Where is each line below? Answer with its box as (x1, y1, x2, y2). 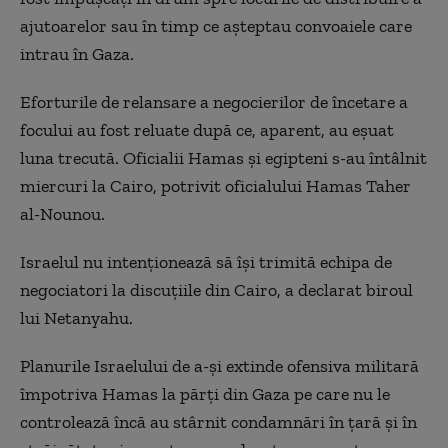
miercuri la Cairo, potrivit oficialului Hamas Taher (20, 175, 411, 197)
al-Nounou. (20, 203, 105, 225)
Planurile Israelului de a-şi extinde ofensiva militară (20, 355, 419, 377)
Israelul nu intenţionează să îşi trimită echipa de (20, 251, 392, 273)
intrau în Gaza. (20, 43, 134, 65)
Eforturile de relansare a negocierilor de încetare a (20, 91, 408, 113)
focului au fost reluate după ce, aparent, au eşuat (20, 119, 394, 141)
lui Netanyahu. (20, 307, 133, 329)
